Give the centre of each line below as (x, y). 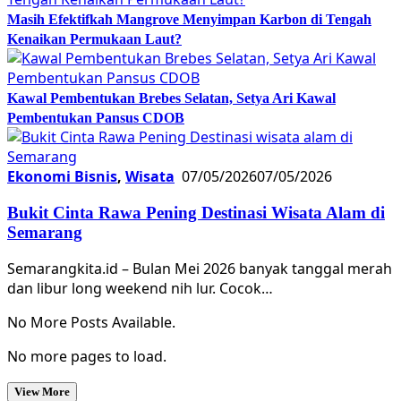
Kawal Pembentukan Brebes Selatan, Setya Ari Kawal (171, 98)
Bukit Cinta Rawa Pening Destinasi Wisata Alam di (196, 212)
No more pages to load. (87, 357)
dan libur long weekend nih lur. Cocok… (140, 289)
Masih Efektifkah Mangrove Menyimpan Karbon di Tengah (189, 19)
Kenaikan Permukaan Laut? (94, 38)
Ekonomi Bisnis (62, 176)
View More (42, 392)
